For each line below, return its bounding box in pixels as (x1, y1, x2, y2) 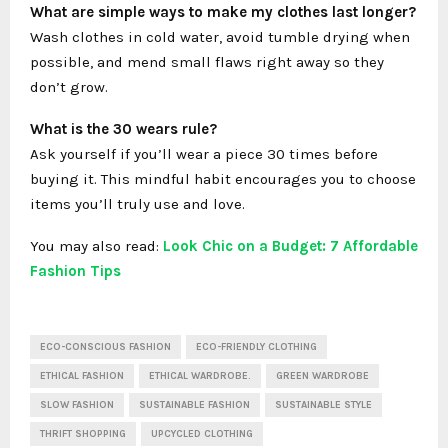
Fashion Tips (30, 262, 121, 280)
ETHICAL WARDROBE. (149, 370, 251, 382)
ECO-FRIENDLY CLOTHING (196, 341, 317, 353)
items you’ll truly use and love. (30, 195, 245, 213)
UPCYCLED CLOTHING (151, 428, 253, 440)
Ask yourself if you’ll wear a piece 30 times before (30, 145, 378, 163)
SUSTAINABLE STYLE (275, 399, 372, 411)
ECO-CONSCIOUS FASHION (40, 341, 171, 353)
